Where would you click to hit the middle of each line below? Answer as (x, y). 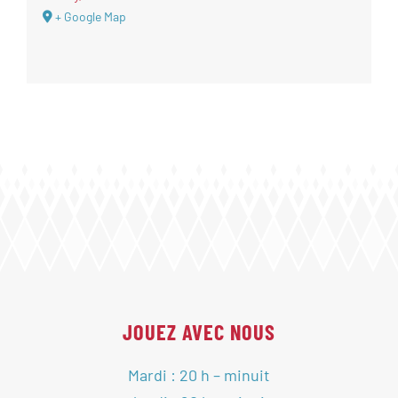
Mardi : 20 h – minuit (199, 375)
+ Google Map (90, 17)
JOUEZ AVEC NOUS (199, 332)
